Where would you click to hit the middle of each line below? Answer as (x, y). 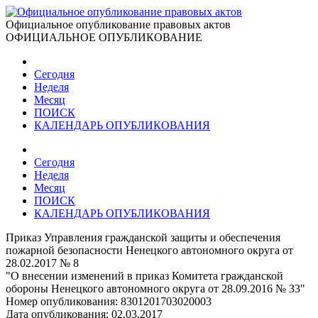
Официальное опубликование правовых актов (118, 24)
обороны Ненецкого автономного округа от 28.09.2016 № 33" (155, 289)
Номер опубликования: (63, 301)
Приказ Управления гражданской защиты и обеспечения (143, 237)
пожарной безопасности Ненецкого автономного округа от (149, 250)
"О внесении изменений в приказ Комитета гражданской (144, 276)
